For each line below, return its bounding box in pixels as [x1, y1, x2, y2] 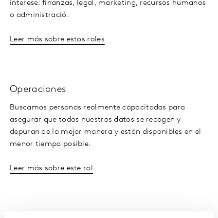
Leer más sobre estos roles [10, 35, 105, 43]
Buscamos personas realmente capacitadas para [10, 103, 185, 111]
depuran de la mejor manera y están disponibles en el [10, 127, 201, 136]
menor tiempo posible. [10, 140, 91, 148]
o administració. [10, 11, 69, 19]
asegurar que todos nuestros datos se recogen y [10, 115, 181, 124]
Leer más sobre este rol [10, 164, 93, 172]
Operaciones [10, 84, 67, 94]
